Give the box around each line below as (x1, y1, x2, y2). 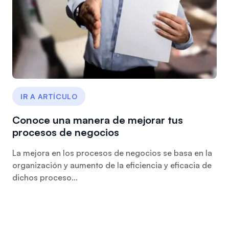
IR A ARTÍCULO (20, 92, 78, 101)
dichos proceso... (12, 172, 78, 182)
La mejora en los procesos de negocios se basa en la (12, 148, 212, 158)
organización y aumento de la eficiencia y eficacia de (12, 160, 212, 170)
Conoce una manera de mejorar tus (12, 113, 183, 126)
